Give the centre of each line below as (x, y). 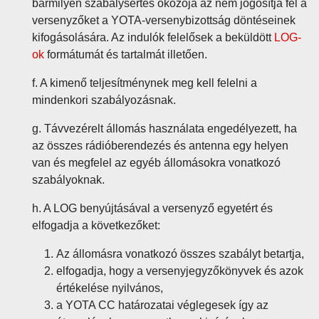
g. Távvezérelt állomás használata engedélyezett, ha (164, 129)
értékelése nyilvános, (110, 288)
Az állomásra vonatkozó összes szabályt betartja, (180, 254)
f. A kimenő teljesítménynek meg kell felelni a (145, 83)
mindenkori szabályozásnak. (104, 100)
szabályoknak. (68, 180)
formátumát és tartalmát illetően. (126, 54)
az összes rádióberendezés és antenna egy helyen (160, 146)
